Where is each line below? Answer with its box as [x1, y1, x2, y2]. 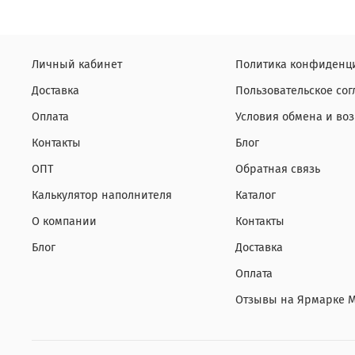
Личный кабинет [32, 58, 122, 72]
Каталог [235, 189, 276, 203]
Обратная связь [235, 162, 320, 177]
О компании [32, 215, 97, 229]
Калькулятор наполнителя [32, 189, 172, 203]
